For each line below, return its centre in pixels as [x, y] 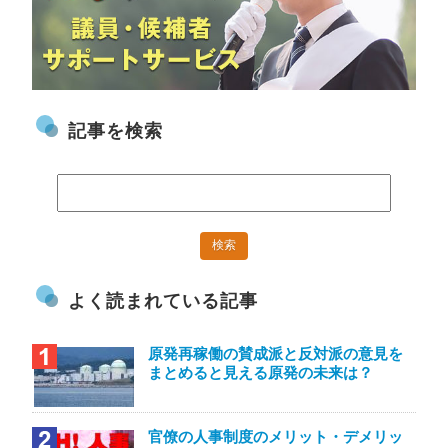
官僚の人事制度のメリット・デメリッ [276, 437]
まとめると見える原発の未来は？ [261, 373]
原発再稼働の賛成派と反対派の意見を [276, 354]
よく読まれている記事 [163, 301]
